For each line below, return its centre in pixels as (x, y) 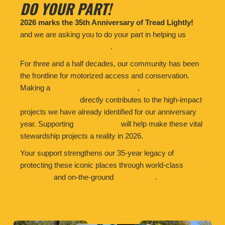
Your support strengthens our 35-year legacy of (97, 153)
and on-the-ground (84, 177)
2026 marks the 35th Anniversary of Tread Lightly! (107, 22)
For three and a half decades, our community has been (109, 63)
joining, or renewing (173, 87)
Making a (36, 87)
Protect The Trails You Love (65, 46)
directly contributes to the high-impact (140, 99)
